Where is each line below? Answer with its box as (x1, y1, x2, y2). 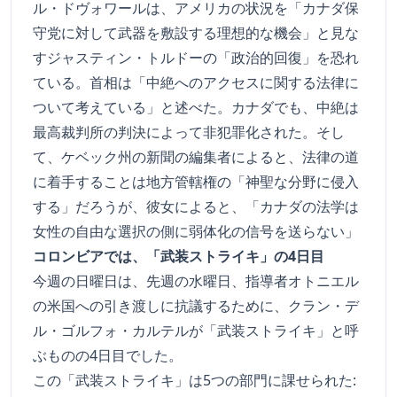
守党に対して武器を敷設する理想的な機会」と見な (33, 23, 359, 43)
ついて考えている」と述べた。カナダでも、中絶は (33, 97, 359, 118)
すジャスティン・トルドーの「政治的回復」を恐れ (33, 48, 359, 68)
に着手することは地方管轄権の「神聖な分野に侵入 (33, 172, 359, 192)
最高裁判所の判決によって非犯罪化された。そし (33, 122, 345, 143)
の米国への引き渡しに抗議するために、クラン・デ (33, 296, 359, 316)
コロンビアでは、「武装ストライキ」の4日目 (33, 246, 324, 267)
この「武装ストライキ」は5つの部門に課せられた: (33, 370, 356, 391)
